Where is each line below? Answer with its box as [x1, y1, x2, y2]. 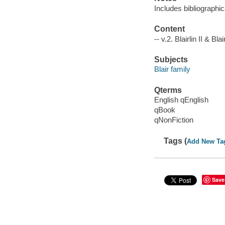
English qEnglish [154, 95, 208, 104]
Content [154, 24, 185, 33]
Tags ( [164, 136, 187, 145]
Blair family [154, 65, 190, 74]
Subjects [154, 55, 188, 64]
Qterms [154, 85, 182, 94]
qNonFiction [154, 116, 193, 125]
